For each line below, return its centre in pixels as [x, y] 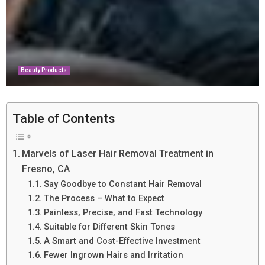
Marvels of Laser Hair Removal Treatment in [118, 153]
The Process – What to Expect [104, 198]
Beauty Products [44, 70]
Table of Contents [64, 118]
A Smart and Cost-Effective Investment [122, 240]
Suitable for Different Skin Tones [109, 226]
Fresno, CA [46, 169]
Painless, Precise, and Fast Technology [123, 212]
